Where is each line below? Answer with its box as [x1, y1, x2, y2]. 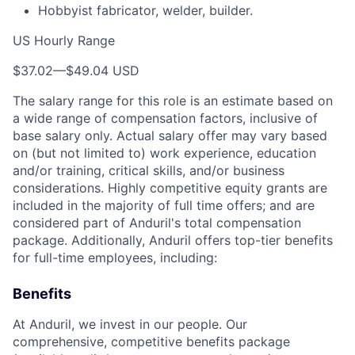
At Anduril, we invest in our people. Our [13, 316, 247, 332]
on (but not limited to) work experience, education [13, 145, 316, 161]
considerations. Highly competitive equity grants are [13, 180, 327, 196]
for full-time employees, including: [13, 250, 217, 265]
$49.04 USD [66, 63, 139, 78]
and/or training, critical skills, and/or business [13, 162, 284, 178]
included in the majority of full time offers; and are [13, 197, 315, 213]
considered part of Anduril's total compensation [13, 215, 301, 231]
